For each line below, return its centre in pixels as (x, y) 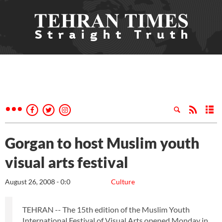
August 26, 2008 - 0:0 (38, 182)
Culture (123, 182)
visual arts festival (67, 162)
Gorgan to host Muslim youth (102, 143)
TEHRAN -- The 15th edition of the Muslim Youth (106, 209)
